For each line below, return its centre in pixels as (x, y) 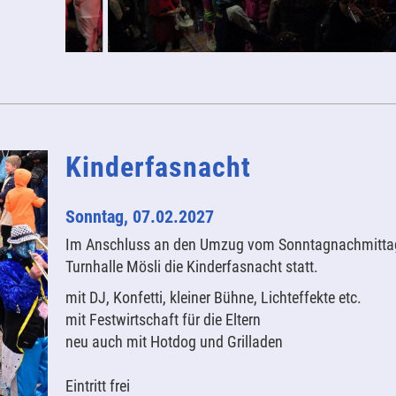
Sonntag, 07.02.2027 (139, 217)
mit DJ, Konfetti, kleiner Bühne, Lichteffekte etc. (213, 297)
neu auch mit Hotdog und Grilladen (174, 342)
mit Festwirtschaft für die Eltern (163, 320)
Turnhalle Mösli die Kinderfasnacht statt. (191, 267)
